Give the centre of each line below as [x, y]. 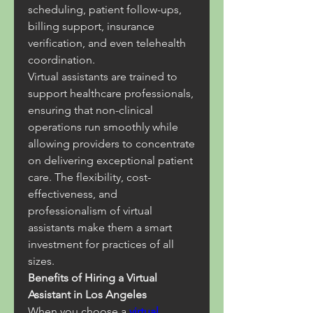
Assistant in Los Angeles [87, 294]
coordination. [61, 60]
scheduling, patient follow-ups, [105, 9]
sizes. [41, 261]
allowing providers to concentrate [111, 144]
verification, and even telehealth [107, 43]
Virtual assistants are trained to [103, 77]
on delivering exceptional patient [110, 160]
